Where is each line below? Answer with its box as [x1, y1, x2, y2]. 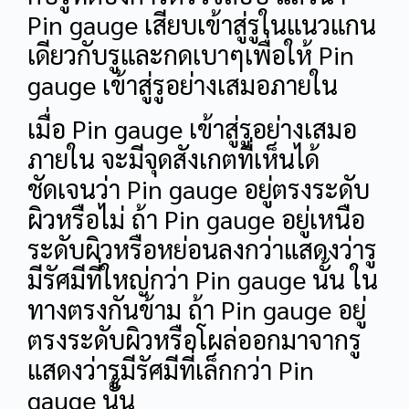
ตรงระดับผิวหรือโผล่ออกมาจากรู [27, 321, 362, 355]
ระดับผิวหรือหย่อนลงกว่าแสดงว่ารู [27, 231, 377, 265]
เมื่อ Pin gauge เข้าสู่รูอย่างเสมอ [27, 110, 357, 144]
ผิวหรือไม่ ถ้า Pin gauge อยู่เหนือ [27, 201, 365, 235]
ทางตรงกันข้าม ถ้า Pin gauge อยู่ [27, 291, 366, 325]
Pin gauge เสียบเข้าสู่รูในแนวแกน [27, 7, 376, 41]
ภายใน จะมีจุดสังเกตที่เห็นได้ [27, 141, 320, 174]
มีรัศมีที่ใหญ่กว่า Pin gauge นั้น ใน [27, 261, 378, 295]
